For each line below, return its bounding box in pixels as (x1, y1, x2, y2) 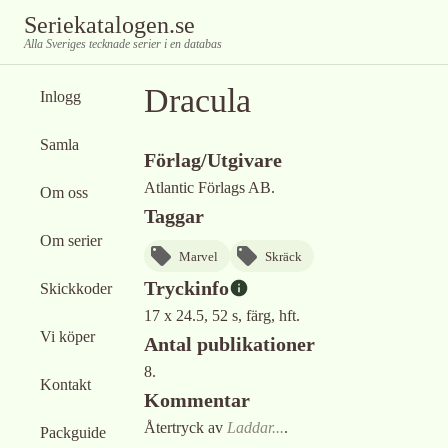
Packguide (40, 424, 106, 441)
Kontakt (40, 376, 91, 393)
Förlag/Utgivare (144, 149, 282, 171)
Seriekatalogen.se (24, 12, 195, 38)
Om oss (40, 184, 88, 201)
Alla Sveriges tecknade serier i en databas (24, 37, 222, 51)
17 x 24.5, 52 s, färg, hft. (144, 307, 300, 324)
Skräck (265, 248, 302, 264)
